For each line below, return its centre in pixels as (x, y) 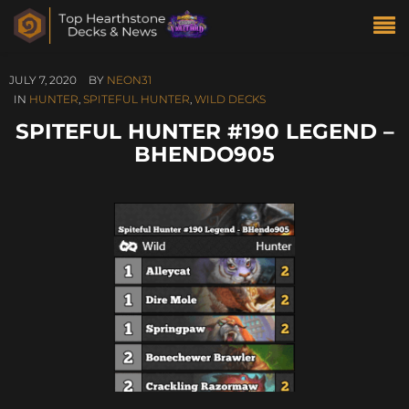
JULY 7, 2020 (43, 80)
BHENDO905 (204, 154)
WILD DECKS (230, 99)
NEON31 (129, 80)
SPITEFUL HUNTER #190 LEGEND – (204, 131)
